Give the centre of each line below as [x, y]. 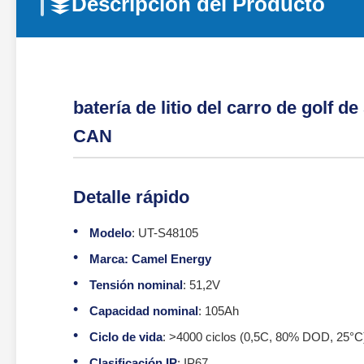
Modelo [110, 233]
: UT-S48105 [165, 233]
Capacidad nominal [144, 311]
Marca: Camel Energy [150, 259]
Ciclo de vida [126, 337]
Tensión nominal [136, 285]
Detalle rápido [131, 197]
